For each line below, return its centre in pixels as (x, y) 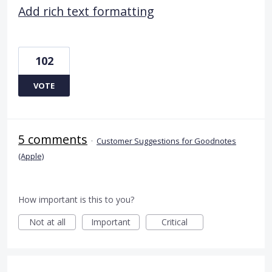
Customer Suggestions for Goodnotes (166, 141)
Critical (175, 222)
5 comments (53, 140)
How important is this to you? (76, 200)
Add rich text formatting (86, 12)
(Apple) (31, 156)
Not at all (47, 222)
